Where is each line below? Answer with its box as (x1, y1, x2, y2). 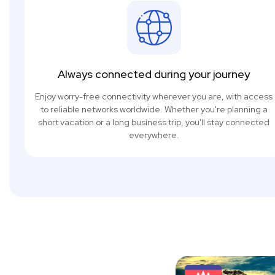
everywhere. (128, 129, 179, 141)
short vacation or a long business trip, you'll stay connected (38, 116, 270, 128)
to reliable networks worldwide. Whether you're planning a (40, 103, 268, 115)
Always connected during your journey (58, 66, 250, 81)
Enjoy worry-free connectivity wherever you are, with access (35, 90, 273, 102)
